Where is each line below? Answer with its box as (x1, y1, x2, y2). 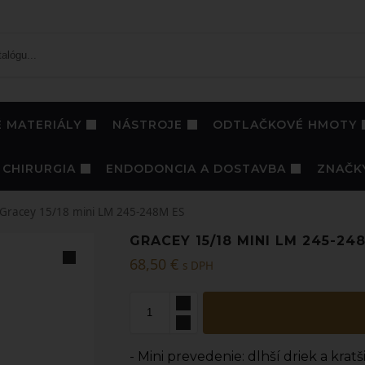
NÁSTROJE (112, 117, 182, 132)
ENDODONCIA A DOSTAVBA (106, 161, 287, 176)
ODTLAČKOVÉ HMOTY (213, 117, 358, 132)
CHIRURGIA (2, 161, 77, 176)
